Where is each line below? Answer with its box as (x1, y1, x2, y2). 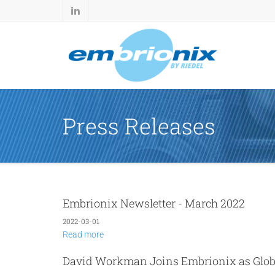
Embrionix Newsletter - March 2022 (63, 196, 245, 211)
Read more (63, 230, 104, 239)
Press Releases (63, 111, 215, 141)
